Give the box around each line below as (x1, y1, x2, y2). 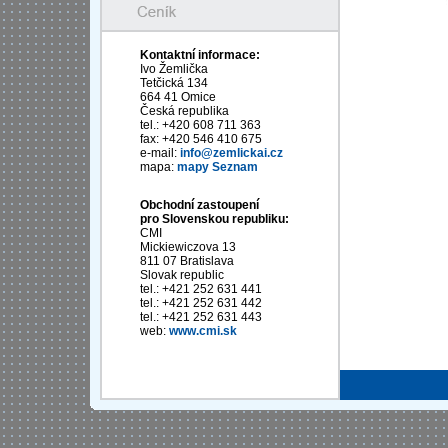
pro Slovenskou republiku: (140, 212, 289, 226)
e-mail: (140, 146, 180, 160)
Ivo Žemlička (140, 62, 208, 76)
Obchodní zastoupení (140, 198, 259, 212)
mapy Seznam (177, 160, 258, 174)
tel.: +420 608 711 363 (140, 118, 261, 132)
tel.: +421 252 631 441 (140, 282, 262, 296)
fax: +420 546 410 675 (140, 132, 262, 146)
